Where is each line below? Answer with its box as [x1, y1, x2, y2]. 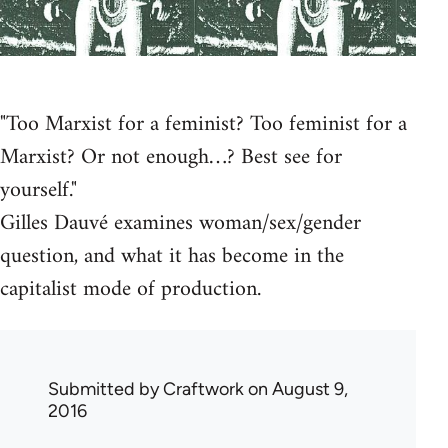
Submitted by [48, 377, 163, 400]
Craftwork [163, 377, 244, 400]
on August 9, [244, 377, 348, 400]
